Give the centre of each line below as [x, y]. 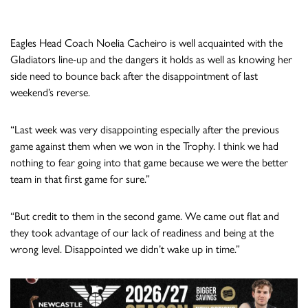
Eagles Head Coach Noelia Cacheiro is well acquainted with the [146, 43]
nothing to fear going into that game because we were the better [149, 163]
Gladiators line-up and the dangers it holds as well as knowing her [151, 60]
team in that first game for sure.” [80, 179]
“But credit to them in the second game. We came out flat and [145, 217]
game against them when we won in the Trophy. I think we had [144, 146]
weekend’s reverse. [50, 93]
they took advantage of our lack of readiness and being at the [142, 233]
